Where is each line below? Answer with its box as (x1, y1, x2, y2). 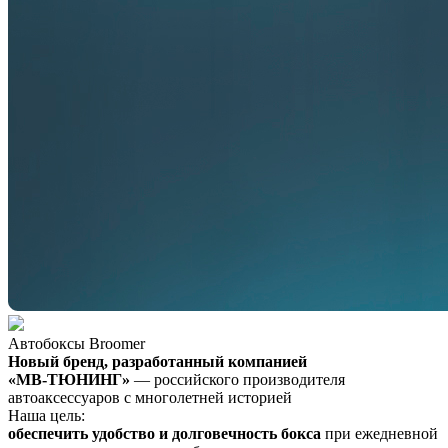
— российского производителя (130, 370, 345, 388)
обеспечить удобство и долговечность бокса (8, 424, 321, 442)
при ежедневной (321, 424, 438, 442)
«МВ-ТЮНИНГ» (8, 370, 130, 388)
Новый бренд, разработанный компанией (8, 352, 307, 370)
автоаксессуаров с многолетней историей (8, 388, 292, 406)
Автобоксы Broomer (8, 334, 145, 352)
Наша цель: (8, 406, 85, 424)
